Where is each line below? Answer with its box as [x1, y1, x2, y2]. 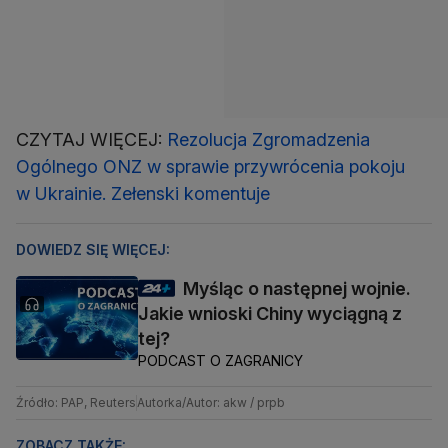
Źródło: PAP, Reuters [16, 394, 136, 410]
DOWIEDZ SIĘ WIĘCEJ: [16, 240, 170, 258]
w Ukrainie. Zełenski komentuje [16, 182, 270, 204]
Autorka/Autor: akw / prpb [137, 394, 285, 410]
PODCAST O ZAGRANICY [138, 351, 303, 369]
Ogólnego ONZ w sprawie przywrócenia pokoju [16, 155, 405, 177]
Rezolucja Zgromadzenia [167, 128, 370, 150]
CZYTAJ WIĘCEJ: [16, 128, 167, 150]
